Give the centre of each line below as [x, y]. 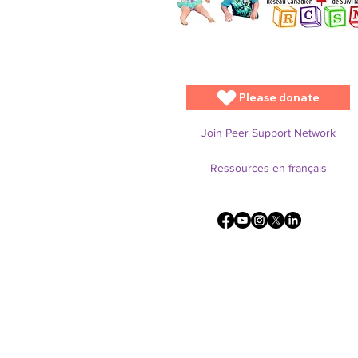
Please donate [279, 97]
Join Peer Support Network [269, 133]
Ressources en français [269, 168]
